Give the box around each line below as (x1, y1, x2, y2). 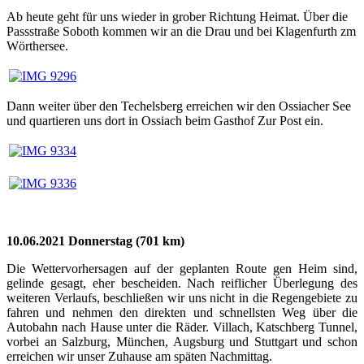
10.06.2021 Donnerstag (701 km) (6, 233, 184, 248)
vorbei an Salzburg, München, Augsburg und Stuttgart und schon (6, 334, 357, 349)
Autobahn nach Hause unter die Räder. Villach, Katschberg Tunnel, (6, 319, 357, 334)
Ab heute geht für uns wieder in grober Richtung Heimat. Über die (6, 9, 348, 24)
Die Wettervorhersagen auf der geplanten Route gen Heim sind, (6, 261, 357, 275)
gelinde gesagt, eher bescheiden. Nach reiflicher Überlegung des (6, 275, 357, 290)
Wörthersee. (6, 38, 68, 53)
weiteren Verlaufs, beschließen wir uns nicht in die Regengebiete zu (6, 290, 357, 305)
